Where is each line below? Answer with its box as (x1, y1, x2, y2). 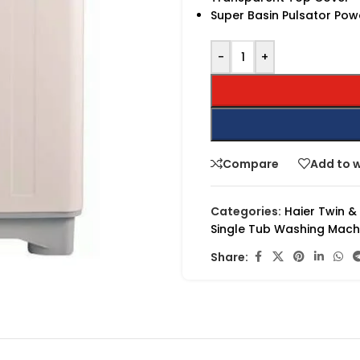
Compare (223, 155, 279, 172)
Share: (211, 248, 248, 265)
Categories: (211, 203, 281, 219)
